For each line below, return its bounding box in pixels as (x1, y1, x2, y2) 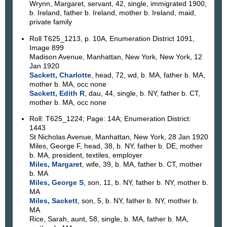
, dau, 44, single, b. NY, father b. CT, (84, 89, 200, 97)
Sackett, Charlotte (29, 70, 91, 79)
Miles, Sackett (29, 197, 78, 205)
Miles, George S (29, 178, 84, 187)
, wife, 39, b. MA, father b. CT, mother (82, 160, 202, 169)
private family (29, 18, 72, 26)
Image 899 (29, 43, 64, 52)
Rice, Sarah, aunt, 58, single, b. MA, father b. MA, (29, 215, 188, 223)
